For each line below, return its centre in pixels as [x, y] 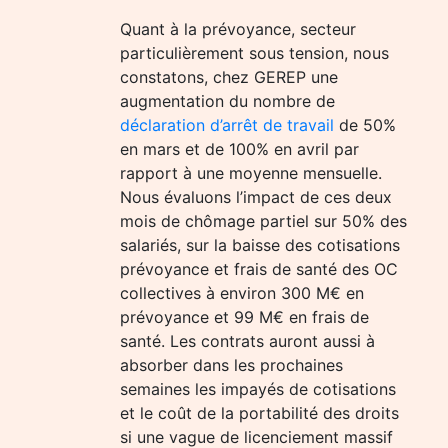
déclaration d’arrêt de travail [227, 125]
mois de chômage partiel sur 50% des [263, 221]
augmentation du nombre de [227, 101]
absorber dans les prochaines [231, 365]
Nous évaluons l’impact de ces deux [256, 197]
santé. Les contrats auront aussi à [247, 341]
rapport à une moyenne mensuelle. [251, 173]
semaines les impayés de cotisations [258, 389]
